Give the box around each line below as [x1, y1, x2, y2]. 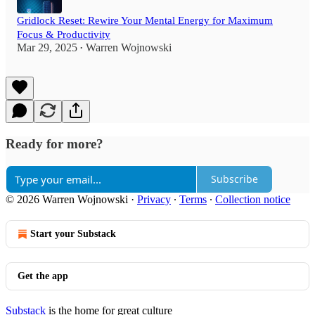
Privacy [137, 193, 171, 205]
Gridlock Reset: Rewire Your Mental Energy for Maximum [17, 15, 273, 27]
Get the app [18, 270, 68, 281]
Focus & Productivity [17, 29, 110, 41]
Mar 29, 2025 [17, 41, 77, 54]
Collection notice [215, 193, 290, 205]
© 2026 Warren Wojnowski [6, 193, 128, 205]
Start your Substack [30, 228, 116, 239]
